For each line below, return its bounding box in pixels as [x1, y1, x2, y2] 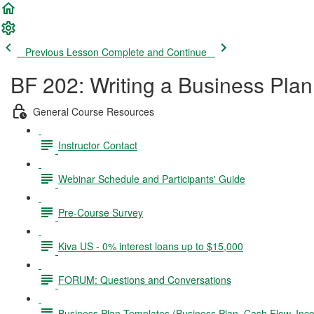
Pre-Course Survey [58, 205, 143, 219]
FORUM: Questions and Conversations [58, 272, 231, 287]
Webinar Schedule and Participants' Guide [58, 171, 245, 186]
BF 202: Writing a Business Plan [11, 69, 313, 100]
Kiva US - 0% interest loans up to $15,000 [58, 238, 243, 253]
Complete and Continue [102, 45, 207, 59]
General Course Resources [33, 104, 154, 118]
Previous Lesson [25, 45, 99, 59]
